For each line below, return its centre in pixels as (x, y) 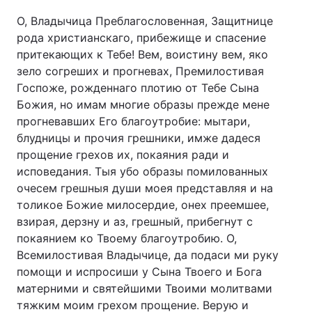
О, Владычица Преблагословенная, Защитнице (145, 21)
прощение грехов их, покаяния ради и (123, 155)
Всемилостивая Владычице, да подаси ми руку (148, 255)
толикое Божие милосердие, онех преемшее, (143, 205)
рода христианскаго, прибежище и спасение (141, 38)
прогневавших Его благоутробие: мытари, (133, 121)
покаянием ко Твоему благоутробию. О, (127, 238)
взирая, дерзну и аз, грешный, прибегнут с (135, 221)
